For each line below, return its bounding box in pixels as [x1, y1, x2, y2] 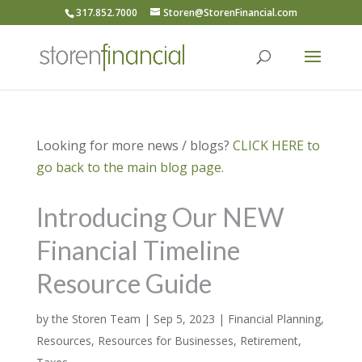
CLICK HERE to [232, 137, 320, 154]
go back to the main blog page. [36, 158, 224, 176]
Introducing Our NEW [36, 201, 284, 233]
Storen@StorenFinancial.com [162, 6, 297, 19]
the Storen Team [51, 311, 141, 326]
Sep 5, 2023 [153, 311, 215, 326]
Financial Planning [227, 311, 321, 326]
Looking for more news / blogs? [36, 137, 233, 154]
